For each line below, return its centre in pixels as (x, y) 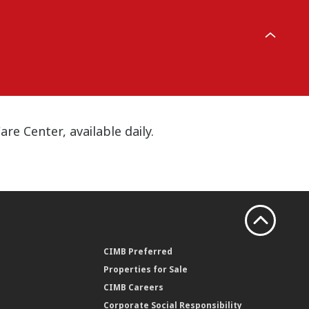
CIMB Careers (134, 287)
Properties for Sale (146, 269)
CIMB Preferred (138, 251)
